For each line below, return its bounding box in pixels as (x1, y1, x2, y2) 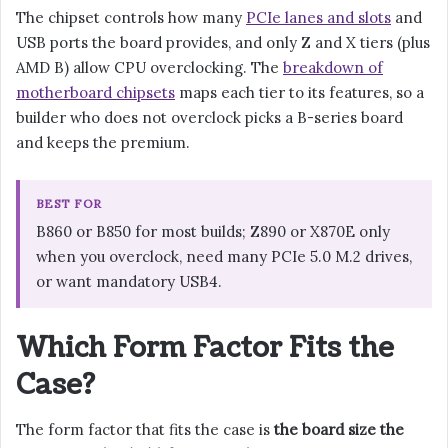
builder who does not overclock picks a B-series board (16, 107, 403, 127)
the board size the (274, 420, 404, 440)
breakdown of (283, 57, 383, 77)
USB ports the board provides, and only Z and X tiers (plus (16, 32, 430, 52)
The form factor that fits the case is (16, 420, 274, 440)
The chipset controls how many (16, 7, 246, 27)
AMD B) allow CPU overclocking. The (16, 57, 283, 77)
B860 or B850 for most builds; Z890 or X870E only (36, 221, 390, 241)
